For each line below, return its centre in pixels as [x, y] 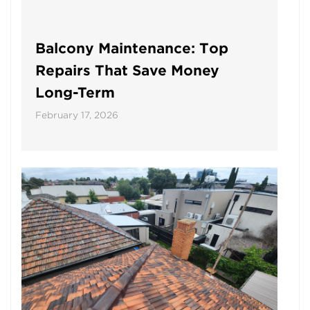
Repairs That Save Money [127, 70]
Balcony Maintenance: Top [132, 48]
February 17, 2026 [77, 115]
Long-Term [75, 92]
